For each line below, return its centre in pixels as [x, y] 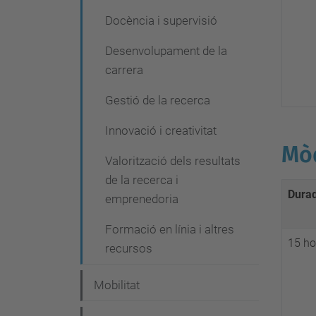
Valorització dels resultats [173, 161]
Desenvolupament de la [166, 51]
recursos [129, 248]
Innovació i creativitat [161, 130]
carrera [124, 70]
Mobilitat [117, 285]
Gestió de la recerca [158, 100]
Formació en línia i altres [170, 229]
